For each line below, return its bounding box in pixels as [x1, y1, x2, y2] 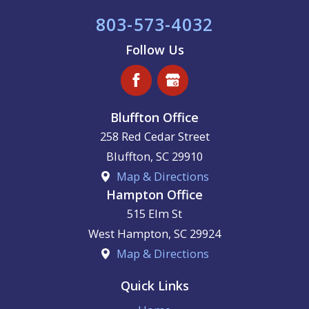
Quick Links [120, 277, 189, 295]
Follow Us [125, 41, 184, 59]
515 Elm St [127, 206, 182, 222]
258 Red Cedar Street [99, 128, 210, 145]
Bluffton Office [110, 109, 199, 126]
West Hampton [88, 226, 168, 242]
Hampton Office [106, 186, 203, 203]
